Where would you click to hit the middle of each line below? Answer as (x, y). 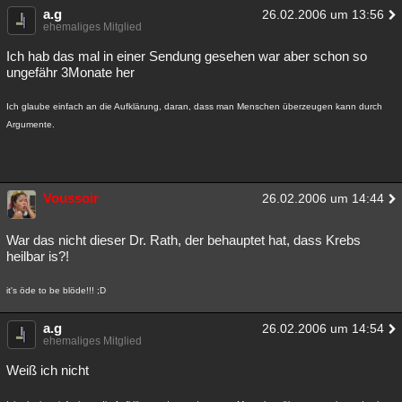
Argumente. (31, 124)
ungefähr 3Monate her (70, 72)
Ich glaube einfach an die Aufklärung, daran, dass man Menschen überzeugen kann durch (194, 106)
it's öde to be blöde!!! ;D (56, 290)
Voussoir (71, 198)
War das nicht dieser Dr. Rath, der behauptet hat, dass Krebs (184, 240)
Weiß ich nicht (48, 370)
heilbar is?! (38, 256)
